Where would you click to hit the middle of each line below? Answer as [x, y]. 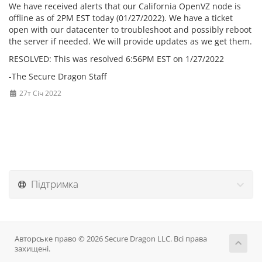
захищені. [32, 249]
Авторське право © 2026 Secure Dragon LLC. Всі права [111, 239]
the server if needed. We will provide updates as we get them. [130, 41]
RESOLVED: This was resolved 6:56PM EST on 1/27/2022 [116, 59]
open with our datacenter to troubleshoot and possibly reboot [130, 30]
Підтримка [52, 184]
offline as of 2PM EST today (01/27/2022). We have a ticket [121, 18]
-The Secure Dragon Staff [58, 76]
